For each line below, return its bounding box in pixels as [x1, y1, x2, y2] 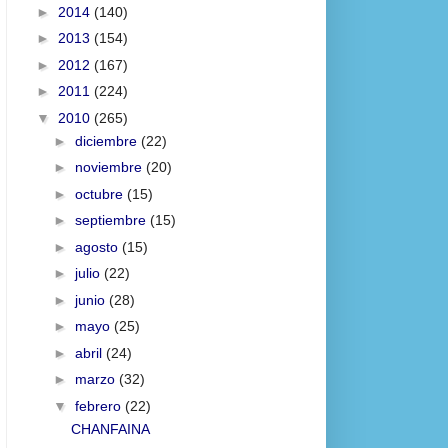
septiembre [74, 212, 150, 229]
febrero [74, 397, 125, 414]
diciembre [74, 132, 141, 149]
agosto [74, 238, 122, 255]
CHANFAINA [70, 420, 150, 437]
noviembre [74, 159, 146, 176]
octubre [74, 185, 127, 202]
